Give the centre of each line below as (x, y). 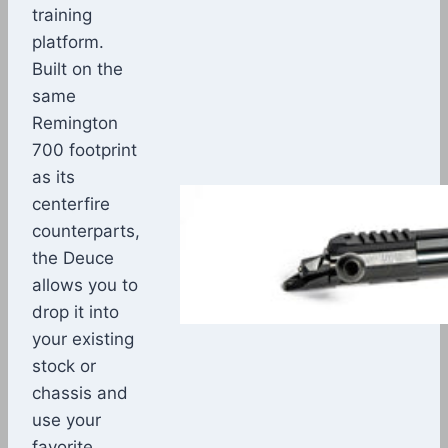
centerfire (71, 203)
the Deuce (73, 257)
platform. (68, 41)
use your (66, 419)
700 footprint (84, 149)
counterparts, (86, 230)
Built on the (77, 68)
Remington (75, 122)
